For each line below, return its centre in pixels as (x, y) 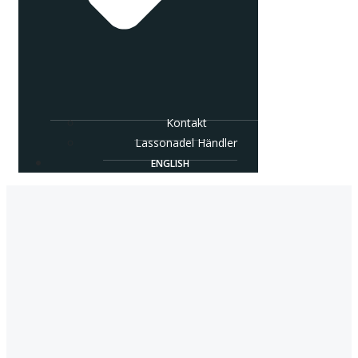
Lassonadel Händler (186, 142)
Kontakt (186, 122)
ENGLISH (170, 163)
